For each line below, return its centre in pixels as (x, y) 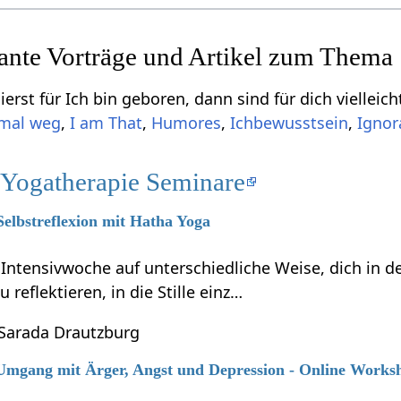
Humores (187, 122)
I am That (107, 122)
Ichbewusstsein (290, 122)
